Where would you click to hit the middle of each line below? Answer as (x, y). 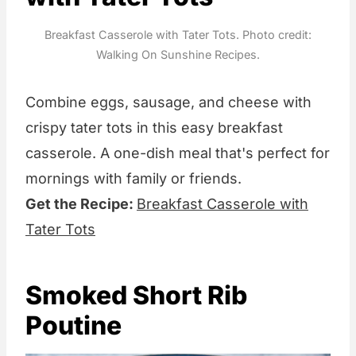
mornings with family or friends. (133, 179)
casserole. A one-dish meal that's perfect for (178, 153)
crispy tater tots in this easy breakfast (154, 128)
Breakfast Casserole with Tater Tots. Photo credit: (178, 35)
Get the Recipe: (81, 204)
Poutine (74, 326)
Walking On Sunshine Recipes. (178, 55)
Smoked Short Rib (136, 296)
